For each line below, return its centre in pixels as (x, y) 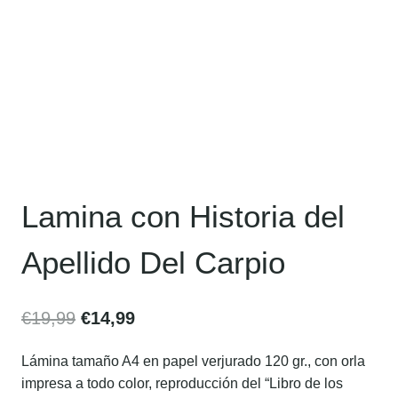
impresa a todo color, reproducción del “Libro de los (182, 383)
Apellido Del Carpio (153, 262)
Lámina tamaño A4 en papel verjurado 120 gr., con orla (193, 361)
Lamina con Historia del (183, 216)
